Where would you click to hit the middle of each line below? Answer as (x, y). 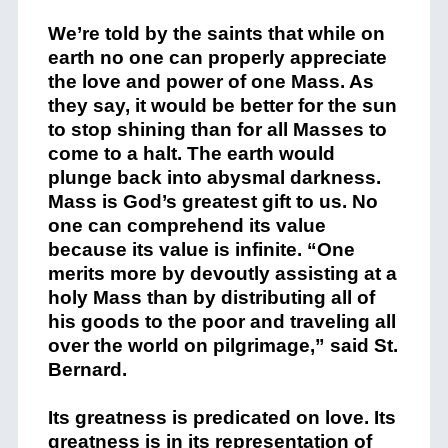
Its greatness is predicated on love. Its (221, 418)
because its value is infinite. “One (201, 250)
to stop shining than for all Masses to (217, 130)
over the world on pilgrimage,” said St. (222, 346)
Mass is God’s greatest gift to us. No (212, 202)
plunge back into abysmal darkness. (214, 178)
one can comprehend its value (186, 226)
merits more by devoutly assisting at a (222, 274)
